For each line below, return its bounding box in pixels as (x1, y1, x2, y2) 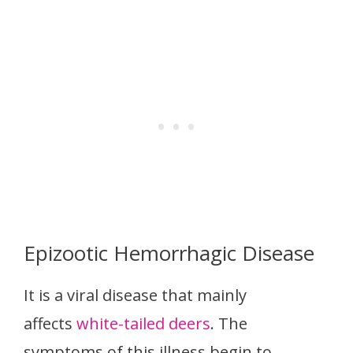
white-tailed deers (76, 313, 210, 335)
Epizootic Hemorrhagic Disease (24, 239, 314, 268)
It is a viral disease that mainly (24, 284, 247, 307)
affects (24, 313, 76, 335)
